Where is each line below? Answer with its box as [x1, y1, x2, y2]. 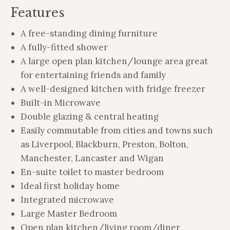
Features [10, 5, 65, 20]
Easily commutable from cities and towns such [21, 124, 213, 136]
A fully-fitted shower [21, 41, 108, 53]
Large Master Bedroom [21, 207, 117, 219]
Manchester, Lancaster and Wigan [21, 152, 164, 164]
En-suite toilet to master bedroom [21, 166, 164, 178]
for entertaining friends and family [21, 69, 166, 81]
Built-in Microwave [21, 97, 101, 108]
